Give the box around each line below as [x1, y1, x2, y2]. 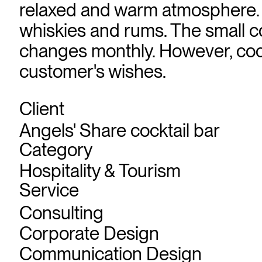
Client [19, 97, 64, 120]
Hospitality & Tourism [19, 160, 181, 182]
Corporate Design [19, 222, 159, 244]
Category [19, 138, 92, 161]
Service [19, 179, 79, 202]
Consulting [19, 201, 104, 224]
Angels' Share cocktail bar [19, 119, 220, 142]
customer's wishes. [19, 60, 166, 82]
